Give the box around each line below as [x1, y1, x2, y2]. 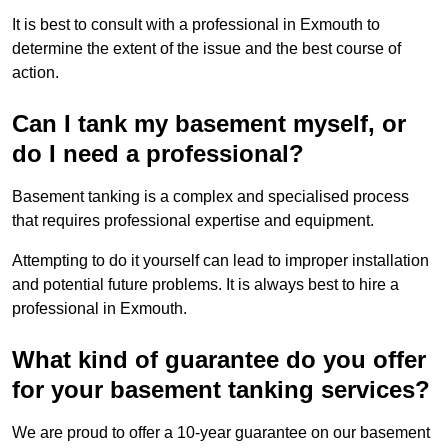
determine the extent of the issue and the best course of [12, 40, 401, 58]
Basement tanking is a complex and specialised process [12, 188, 409, 206]
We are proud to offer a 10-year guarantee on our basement [12, 424, 430, 442]
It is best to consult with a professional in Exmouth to [12, 16, 380, 34]
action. [12, 64, 59, 82]
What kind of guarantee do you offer [12, 346, 426, 374]
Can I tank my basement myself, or [12, 110, 406, 138]
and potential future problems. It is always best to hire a [12, 276, 399, 294]
